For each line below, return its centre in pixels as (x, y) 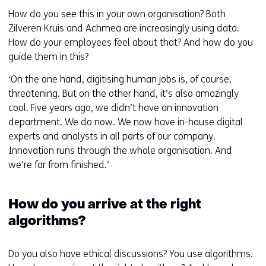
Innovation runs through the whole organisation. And (120, 151)
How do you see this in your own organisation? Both (117, 14)
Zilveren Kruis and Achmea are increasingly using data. (124, 28)
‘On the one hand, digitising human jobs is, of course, (120, 79)
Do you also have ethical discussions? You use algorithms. (131, 254)
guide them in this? (48, 57)
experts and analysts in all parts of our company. (112, 136)
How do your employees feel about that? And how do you (131, 42)
